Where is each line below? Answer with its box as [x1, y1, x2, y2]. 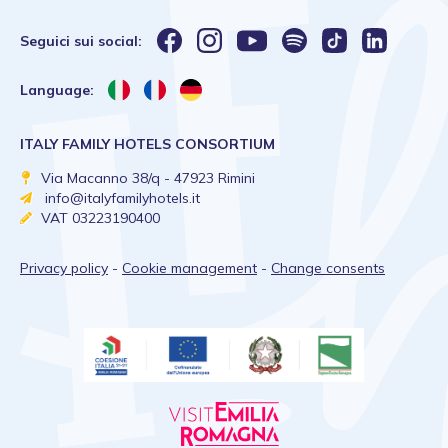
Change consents [271, 259, 385, 277]
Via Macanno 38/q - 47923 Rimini [41, 169, 255, 187]
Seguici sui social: [20, 32, 142, 50]
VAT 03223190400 [41, 209, 160, 227]
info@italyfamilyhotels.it [45, 189, 200, 207]
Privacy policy [20, 259, 108, 277]
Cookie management [122, 259, 257, 277]
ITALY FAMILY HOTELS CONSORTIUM [20, 135, 275, 153]
